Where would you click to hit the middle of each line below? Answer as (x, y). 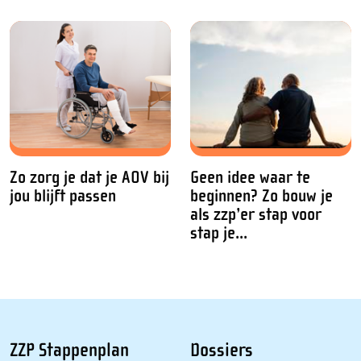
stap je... (219, 234)
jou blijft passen (63, 197)
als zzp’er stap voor (256, 215)
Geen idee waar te (250, 178)
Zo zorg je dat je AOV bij (89, 178)
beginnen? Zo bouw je (261, 197)
